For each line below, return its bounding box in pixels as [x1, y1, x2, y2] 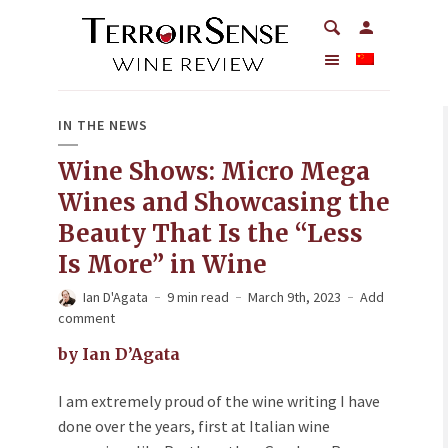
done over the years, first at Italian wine [58, 416, 330, 436]
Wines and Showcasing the [58, 187, 390, 218]
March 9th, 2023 [248, 288, 341, 306]
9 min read [167, 288, 229, 306]
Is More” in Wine [58, 249, 267, 280]
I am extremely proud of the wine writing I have [58, 391, 380, 411]
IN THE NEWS [58, 116, 148, 134]
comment [58, 309, 115, 327]
